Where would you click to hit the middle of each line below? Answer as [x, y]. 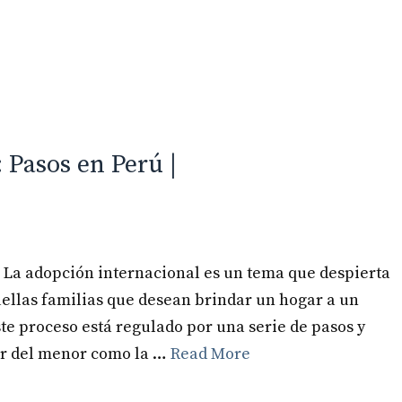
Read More [210, 354]
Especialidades [306, 100]
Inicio [195, 100]
